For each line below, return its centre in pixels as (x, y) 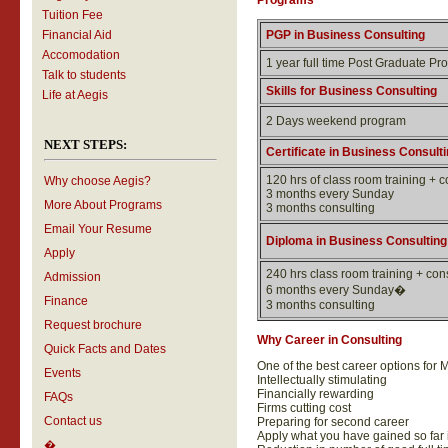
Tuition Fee (72, 15)
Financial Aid (76, 35)
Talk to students (83, 75)
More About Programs (102, 205)
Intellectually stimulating (321, 380)
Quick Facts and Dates (104, 349)
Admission (72, 277)
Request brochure (92, 325)
